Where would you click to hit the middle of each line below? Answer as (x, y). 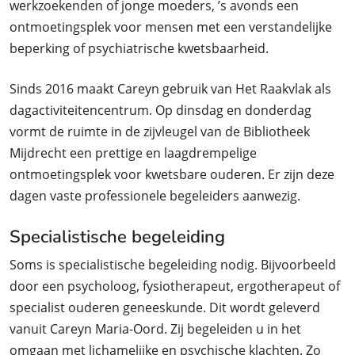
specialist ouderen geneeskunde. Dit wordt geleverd (165, 308)
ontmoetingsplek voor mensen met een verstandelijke (171, 27)
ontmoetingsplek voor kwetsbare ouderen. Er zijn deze (172, 175)
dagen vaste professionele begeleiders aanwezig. (155, 196)
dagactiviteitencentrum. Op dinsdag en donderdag (160, 111)
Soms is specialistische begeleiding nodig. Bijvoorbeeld (173, 265)
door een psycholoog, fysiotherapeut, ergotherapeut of (175, 286)
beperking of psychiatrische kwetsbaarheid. (139, 49)
